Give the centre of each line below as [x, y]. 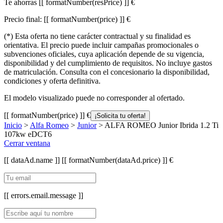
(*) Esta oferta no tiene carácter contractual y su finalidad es [97, 36]
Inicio [13, 125]
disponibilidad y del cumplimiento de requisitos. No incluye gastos [108, 63]
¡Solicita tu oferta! [120, 115]
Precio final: [24, 19]
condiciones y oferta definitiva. [52, 81]
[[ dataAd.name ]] [33, 160]
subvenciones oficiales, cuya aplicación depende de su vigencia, [104, 54]
